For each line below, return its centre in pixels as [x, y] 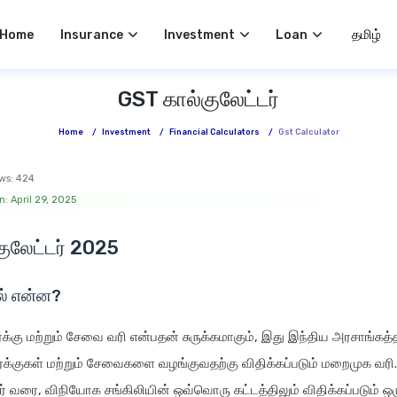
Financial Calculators [214, 132]
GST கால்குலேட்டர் [198, 99]
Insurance [92, 35]
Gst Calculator [308, 132]
